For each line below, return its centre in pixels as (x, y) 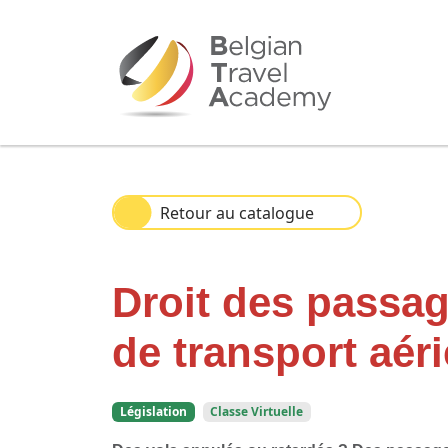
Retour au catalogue (237, 212)
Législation (153, 411)
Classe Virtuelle (257, 411)
